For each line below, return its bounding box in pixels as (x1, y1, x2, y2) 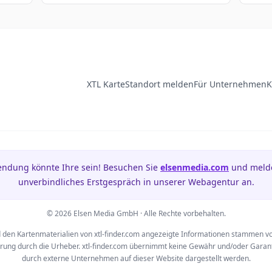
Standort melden (125, 78, 194, 90)
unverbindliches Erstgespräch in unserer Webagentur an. (18, 176, 254, 188)
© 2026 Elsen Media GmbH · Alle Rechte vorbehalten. (46, 208, 226, 219)
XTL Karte (87, 78, 125, 90)
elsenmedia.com (160, 161, 229, 173)
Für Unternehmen (194, 78, 267, 90)
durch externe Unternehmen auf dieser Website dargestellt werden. (21, 253, 251, 263)
